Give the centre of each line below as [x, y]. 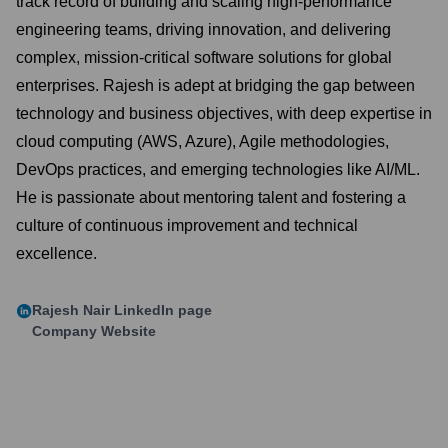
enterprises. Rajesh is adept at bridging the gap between [215, 85]
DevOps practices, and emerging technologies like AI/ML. [218, 169]
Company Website [94, 331]
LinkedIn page [161, 310]
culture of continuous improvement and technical [187, 225]
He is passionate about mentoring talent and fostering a [211, 197]
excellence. [56, 253]
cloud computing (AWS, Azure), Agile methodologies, [202, 141]
